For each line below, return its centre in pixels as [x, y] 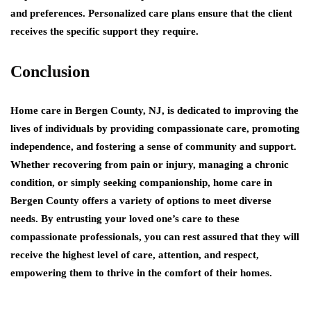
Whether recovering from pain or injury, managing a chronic [150, 165]
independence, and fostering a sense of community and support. [153, 146]
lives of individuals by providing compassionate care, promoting [155, 128]
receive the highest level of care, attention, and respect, [135, 255]
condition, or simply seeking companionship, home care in [141, 183]
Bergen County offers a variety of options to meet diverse [141, 201]
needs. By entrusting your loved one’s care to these [125, 219]
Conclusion [50, 72]
